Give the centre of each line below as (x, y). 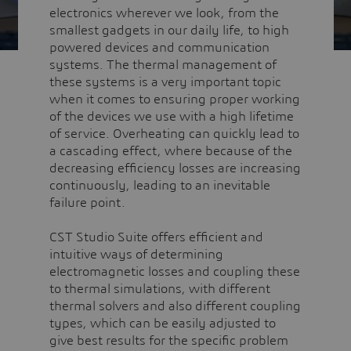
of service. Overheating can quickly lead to (174, 134)
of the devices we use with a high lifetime (171, 116)
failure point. (87, 203)
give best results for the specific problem (168, 340)
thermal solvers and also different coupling (175, 306)
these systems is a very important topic (165, 82)
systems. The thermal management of (163, 65)
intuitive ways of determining (136, 254)
